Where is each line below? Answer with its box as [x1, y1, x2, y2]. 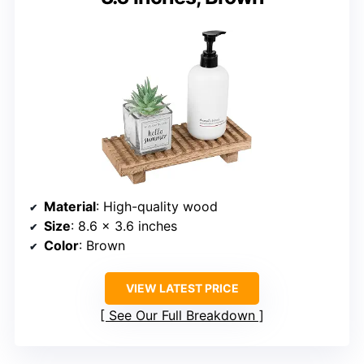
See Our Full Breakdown [109, 306, 255, 323]
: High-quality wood [96, 197, 218, 214]
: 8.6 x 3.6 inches [71, 217, 177, 234]
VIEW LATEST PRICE [125, 280, 239, 295]
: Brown [79, 236, 125, 253]
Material [44, 197, 96, 214]
